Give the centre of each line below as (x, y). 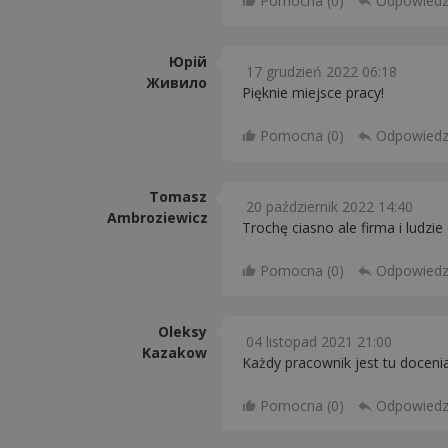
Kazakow (174, 352)
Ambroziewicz (157, 217)
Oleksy (182, 331)
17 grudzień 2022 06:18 (321, 71)
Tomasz (178, 196)
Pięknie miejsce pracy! (313, 92)
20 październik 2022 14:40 (329, 206)
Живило (176, 82)
